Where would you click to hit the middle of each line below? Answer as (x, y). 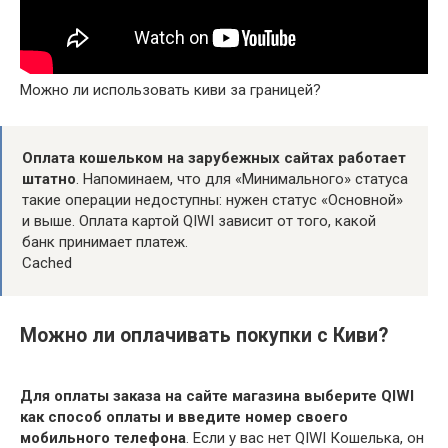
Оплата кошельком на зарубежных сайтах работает (214, 158)
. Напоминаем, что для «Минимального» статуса (242, 179)
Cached (47, 263)
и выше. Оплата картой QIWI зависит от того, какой (199, 221)
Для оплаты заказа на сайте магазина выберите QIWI (217, 396)
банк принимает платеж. (105, 242)
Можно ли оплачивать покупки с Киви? (204, 336)
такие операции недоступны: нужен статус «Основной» (212, 200)
